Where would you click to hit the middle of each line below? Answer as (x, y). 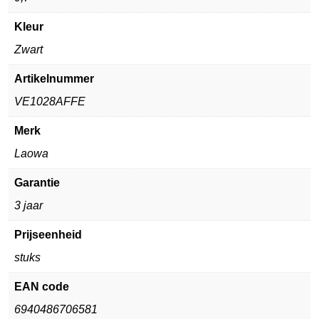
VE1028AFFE (50, 101)
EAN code (42, 287)
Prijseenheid (48, 235)
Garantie (37, 183)
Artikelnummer (54, 79)
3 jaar (28, 205)
